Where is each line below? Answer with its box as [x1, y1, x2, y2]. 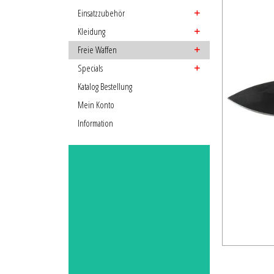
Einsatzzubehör [78, 7, 125, 20]
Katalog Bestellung [78, 80, 132, 93]
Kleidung [78, 25, 105, 38]
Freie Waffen [78, 43, 117, 56]
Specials [78, 62, 103, 75]
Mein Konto [78, 98, 114, 111]
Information [78, 117, 113, 130]
